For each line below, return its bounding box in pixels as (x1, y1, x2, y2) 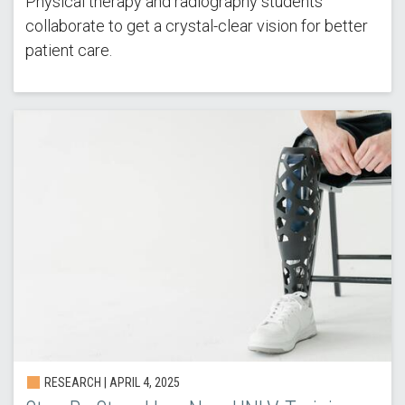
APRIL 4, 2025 (108, 374, 180, 390)
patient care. (24, 41, 112, 61)
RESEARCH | (41, 374, 109, 390)
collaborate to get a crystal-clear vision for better (24, 16, 368, 36)
